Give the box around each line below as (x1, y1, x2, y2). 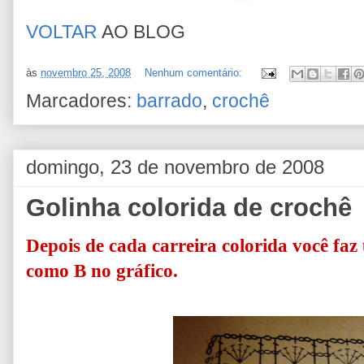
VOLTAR (26, 22, 97, 42)
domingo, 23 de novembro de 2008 (26, 156, 324, 178)
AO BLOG (97, 22, 185, 42)
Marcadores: (26, 91, 136, 111)
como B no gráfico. (26, 261, 178, 281)
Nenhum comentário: (145, 67, 245, 80)
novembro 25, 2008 (41, 67, 131, 80)
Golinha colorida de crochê (26, 193, 352, 222)
